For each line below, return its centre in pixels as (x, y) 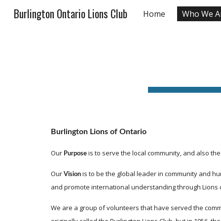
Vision (72, 174)
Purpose (75, 154)
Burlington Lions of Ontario (98, 132)
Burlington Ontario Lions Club (71, 14)
